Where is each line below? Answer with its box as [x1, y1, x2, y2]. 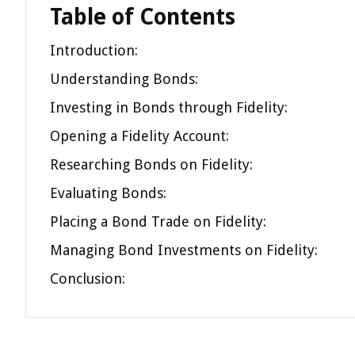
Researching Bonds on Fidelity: [50, 156, 253, 173]
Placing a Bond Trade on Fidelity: [50, 213, 266, 230]
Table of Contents [50, 4, 235, 30]
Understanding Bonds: [50, 71, 198, 87]
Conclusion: [50, 270, 125, 287]
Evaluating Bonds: [50, 185, 166, 201]
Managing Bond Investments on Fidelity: [50, 242, 318, 258]
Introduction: [50, 42, 138, 59]
